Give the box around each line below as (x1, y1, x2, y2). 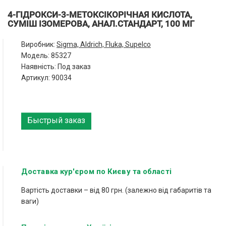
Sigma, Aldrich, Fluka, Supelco (56, 40, 151, 48)
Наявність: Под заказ (21, 63, 91, 71)
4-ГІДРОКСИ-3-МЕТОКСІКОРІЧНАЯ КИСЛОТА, (8, 10, 192, 20)
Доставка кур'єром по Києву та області (21, 167, 172, 176)
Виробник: (21, 40, 56, 48)
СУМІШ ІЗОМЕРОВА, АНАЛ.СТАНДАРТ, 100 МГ (8, 19, 194, 29)
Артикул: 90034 (21, 74, 72, 82)
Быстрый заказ (27, 116, 85, 125)
